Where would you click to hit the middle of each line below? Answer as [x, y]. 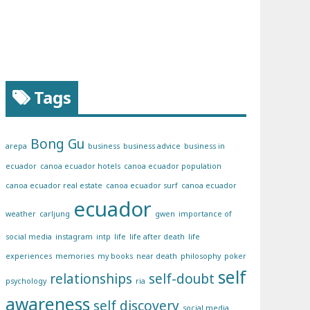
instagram [74, 237]
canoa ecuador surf [142, 186]
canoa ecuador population [173, 166]
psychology [26, 281]
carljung [55, 214]
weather [21, 214]
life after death [157, 237]
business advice [152, 146]
